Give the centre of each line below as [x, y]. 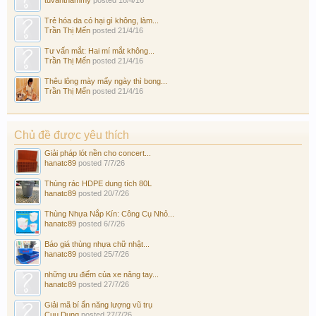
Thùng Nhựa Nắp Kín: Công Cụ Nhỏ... [109, 213]
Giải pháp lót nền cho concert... [98, 153]
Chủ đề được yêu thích [72, 135]
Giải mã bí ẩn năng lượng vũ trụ [98, 304]
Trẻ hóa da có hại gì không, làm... [102, 20]
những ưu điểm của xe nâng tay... [102, 274]
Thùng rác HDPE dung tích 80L [98, 183]
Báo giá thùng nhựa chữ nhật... [97, 244]
